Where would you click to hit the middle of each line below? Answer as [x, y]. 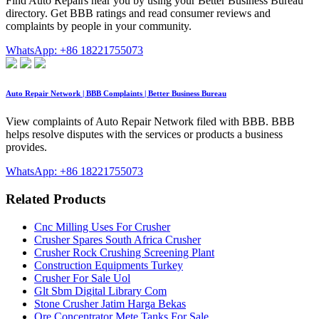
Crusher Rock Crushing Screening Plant [124, 252]
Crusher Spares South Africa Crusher [117, 239]
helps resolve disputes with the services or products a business [144, 135]
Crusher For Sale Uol [82, 278]
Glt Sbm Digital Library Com [100, 291]
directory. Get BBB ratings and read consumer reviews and [138, 14]
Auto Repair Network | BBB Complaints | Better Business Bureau [116, 94]
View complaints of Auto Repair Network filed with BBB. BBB [150, 122]
